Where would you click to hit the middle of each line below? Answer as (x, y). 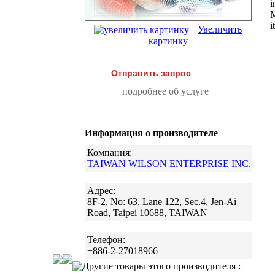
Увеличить (220, 29)
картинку (168, 41)
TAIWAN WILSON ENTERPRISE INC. (169, 164)
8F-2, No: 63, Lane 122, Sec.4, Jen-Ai (161, 202)
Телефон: (106, 240)
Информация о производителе (151, 133)
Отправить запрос (151, 73)
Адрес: (101, 191)
